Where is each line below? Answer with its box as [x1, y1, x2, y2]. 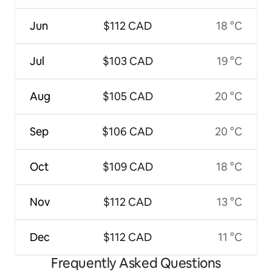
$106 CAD [102, 124, 154, 138]
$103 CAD [102, 53, 153, 68]
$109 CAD [102, 159, 153, 174]
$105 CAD [102, 89, 153, 103]
